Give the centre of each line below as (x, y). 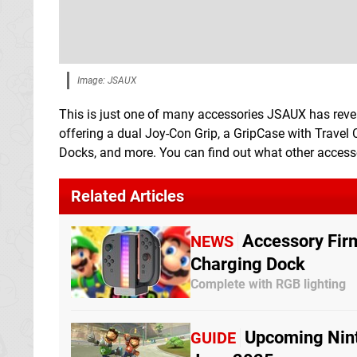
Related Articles (127, 196)
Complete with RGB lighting (268, 284)
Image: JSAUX (107, 80)
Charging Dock (248, 264)
